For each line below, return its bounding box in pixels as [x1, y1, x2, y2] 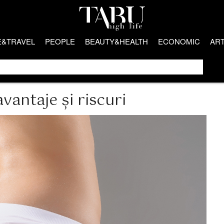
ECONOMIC [158, 36, 200, 46]
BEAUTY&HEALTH [85, 36, 148, 46]
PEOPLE [45, 36, 75, 46]
